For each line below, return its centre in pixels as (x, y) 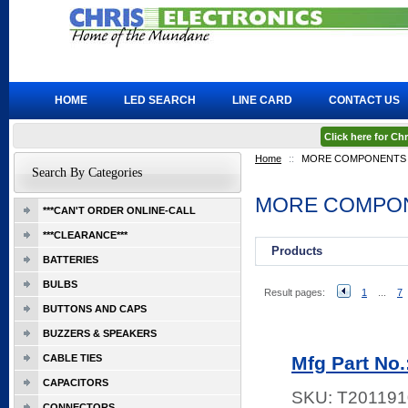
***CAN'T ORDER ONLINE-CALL (119, 210)
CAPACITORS (76, 382)
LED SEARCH (160, 100)
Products (297, 251)
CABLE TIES (72, 358)
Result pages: (295, 292)
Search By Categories (87, 173)
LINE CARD (262, 100)
